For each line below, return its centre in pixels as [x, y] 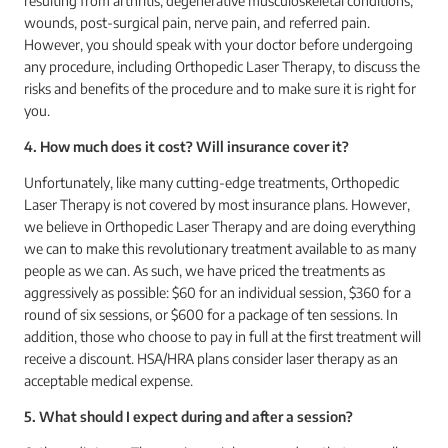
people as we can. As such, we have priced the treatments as [204, 270]
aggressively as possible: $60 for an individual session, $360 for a [217, 292]
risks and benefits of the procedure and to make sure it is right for [220, 88]
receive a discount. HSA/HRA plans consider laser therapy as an [211, 358]
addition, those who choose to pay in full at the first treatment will [222, 336]
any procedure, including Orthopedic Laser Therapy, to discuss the [222, 66]
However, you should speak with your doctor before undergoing [218, 44]
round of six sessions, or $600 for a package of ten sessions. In [211, 314]
